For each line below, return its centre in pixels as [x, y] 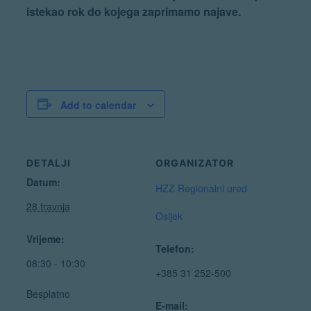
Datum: [43, 182]
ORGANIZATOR [195, 162]
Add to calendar [98, 104]
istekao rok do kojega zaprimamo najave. [133, 11]
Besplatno [48, 293]
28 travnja [48, 206]
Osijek [169, 216]
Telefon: [175, 248]
